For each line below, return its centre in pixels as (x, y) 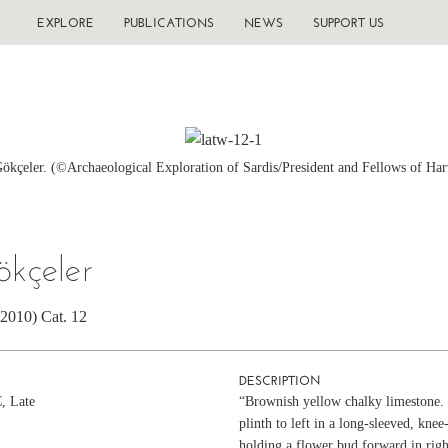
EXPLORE (65, 22)
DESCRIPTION (279, 380)
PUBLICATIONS (168, 22)
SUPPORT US (348, 22)
